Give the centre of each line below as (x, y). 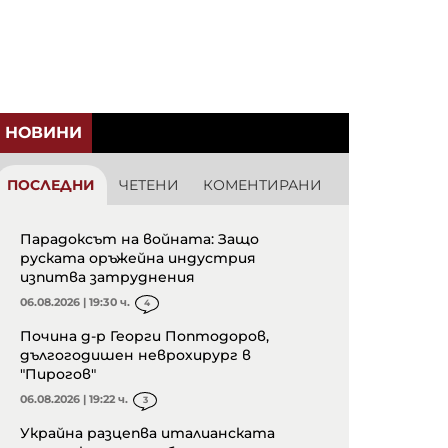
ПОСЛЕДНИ (51, 185)
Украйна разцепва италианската (147, 433)
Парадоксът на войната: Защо (139, 239)
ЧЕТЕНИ (149, 185)
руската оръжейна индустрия (138, 258)
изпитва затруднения (107, 277)
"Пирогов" (58, 374)
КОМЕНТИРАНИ (262, 185)
